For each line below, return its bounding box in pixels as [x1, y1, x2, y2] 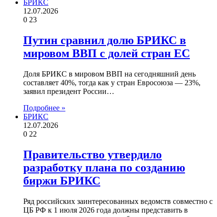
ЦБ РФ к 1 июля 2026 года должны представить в [23, 205, 188, 214]
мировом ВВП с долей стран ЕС [23, 47, 190, 60]
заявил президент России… [23, 87, 114, 95]
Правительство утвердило [23, 148, 162, 161]
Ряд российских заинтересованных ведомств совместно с [23, 197, 213, 205]
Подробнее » [23, 103, 65, 112]
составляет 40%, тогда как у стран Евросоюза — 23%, [23, 78, 201, 87]
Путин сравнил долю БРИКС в [23, 34, 186, 47]
